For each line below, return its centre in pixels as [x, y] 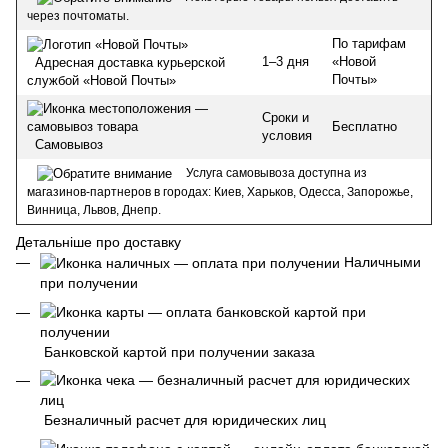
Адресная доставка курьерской [126, 62]
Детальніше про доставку [98, 242]
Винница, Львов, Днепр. [94, 209]
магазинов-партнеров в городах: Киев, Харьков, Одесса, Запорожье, [220, 191]
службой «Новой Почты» [101, 80]
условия [287, 136]
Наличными [380, 262]
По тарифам [369, 44]
